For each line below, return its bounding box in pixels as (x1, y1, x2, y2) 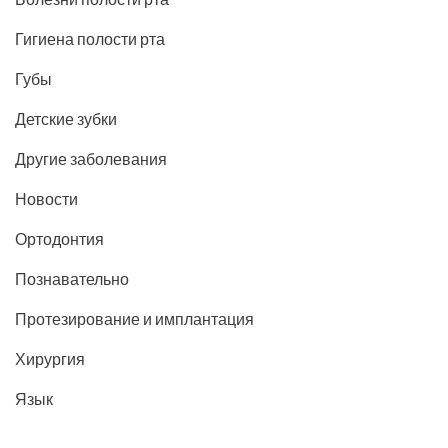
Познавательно (15, 268, 129, 288)
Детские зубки (15, 108, 117, 128)
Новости (15, 188, 78, 208)
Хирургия (15, 348, 85, 368)
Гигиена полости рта (15, 28, 165, 48)
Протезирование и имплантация (15, 308, 254, 328)
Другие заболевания (15, 148, 167, 168)
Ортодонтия (15, 228, 104, 248)
